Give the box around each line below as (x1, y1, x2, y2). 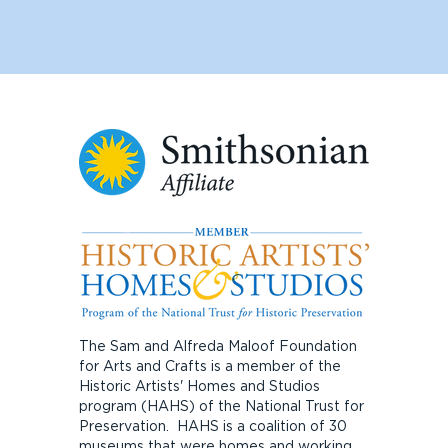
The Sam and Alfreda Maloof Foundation (78, 337, 357, 354)
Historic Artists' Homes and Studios (78, 377, 320, 394)
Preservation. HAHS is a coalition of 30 (78, 417, 347, 434)
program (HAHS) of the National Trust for (78, 397, 364, 414)
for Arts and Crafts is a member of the (78, 357, 341, 374)
